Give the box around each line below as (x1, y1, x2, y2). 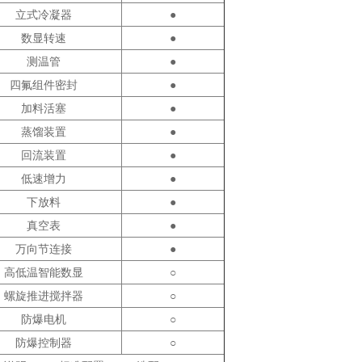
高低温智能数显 (3, 266, 83, 279)
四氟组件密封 (9, 78, 78, 91)
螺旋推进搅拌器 (3, 289, 83, 302)
